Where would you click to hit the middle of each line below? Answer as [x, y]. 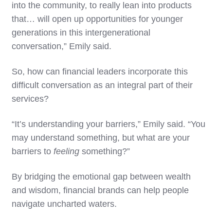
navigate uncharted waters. [64, 204]
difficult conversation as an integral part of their [102, 85]
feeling [68, 152]
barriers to [33, 152]
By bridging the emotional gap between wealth [101, 177]
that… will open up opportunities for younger [97, 19]
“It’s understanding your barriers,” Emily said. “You [109, 124]
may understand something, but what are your [101, 138]
